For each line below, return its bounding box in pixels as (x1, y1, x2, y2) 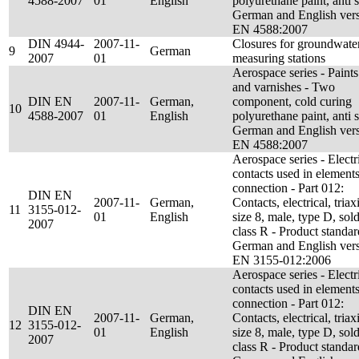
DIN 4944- (28, 37, 84, 50)
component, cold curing (232, 95, 352, 108)
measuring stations (232, 51, 325, 65)
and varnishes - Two (232, 80, 335, 94)
